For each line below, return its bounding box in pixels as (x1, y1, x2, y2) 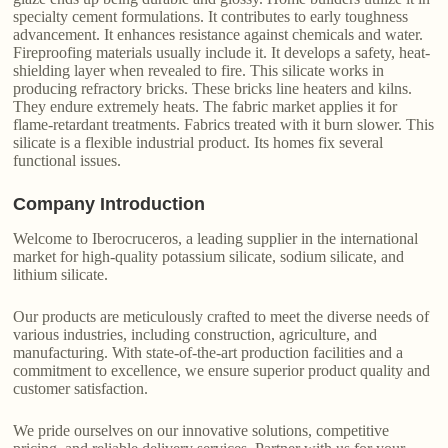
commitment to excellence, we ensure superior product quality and (13, 361, 431, 379)
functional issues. (13, 151, 122, 169)
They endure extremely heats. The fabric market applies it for (13, 97, 398, 115)
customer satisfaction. (13, 379, 149, 397)
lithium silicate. (13, 265, 109, 283)
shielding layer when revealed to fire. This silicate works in (13, 61, 385, 79)
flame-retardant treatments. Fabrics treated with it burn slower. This (13, 115, 435, 133)
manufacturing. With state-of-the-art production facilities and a (13, 343, 404, 361)
